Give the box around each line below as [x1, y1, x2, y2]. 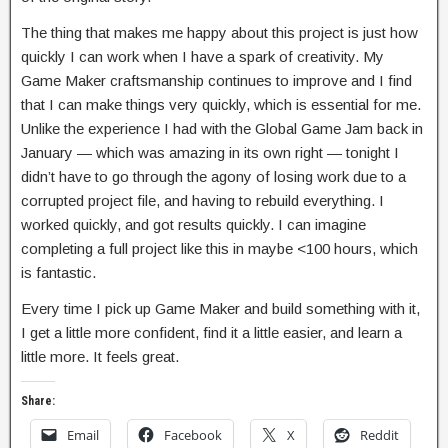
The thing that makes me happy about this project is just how [21, 24, 418, 42]
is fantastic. [21, 264, 96, 282]
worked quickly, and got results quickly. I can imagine [21, 216, 366, 234]
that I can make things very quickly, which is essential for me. [21, 96, 421, 114]
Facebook [164, 426, 222, 445]
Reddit [360, 426, 399, 445]
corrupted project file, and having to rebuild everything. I [21, 192, 384, 210]
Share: [21, 394, 55, 409]
